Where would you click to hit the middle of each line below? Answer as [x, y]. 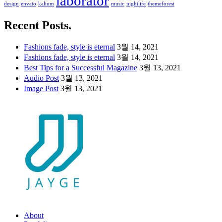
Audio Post [41, 78]
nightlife [136, 4]
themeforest [161, 4]
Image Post [41, 89]
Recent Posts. [38, 26]
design [11, 4]
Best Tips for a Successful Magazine [81, 68]
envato [28, 4]
